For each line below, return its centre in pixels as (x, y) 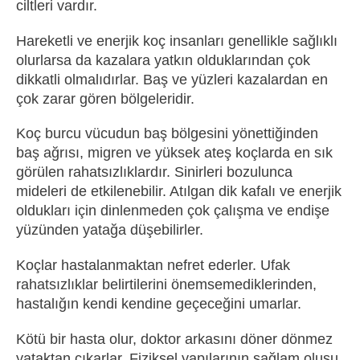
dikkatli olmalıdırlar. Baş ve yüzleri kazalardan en (172, 79)
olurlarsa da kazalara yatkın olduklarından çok (163, 60)
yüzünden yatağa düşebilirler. (110, 230)
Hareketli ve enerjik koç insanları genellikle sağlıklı (177, 41)
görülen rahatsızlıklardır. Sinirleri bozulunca (154, 172)
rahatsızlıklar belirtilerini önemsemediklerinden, (166, 285)
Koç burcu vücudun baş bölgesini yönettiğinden (167, 134)
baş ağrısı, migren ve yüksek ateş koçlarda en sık (174, 153)
